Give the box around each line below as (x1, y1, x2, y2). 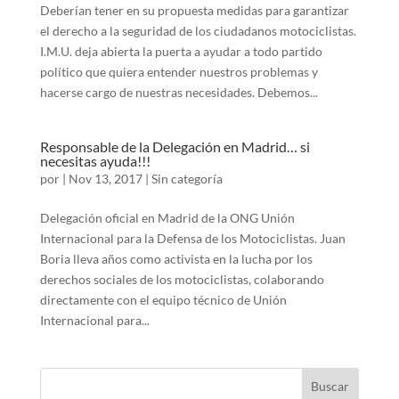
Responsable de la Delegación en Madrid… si (39, 138, 310, 156)
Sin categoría (151, 171, 223, 187)
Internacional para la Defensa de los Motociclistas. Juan (39, 231, 346, 247)
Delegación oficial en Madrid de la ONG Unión (39, 210, 295, 226)
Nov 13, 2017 (68, 171, 142, 187)
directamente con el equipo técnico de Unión (39, 292, 287, 308)
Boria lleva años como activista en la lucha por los (39, 251, 313, 267)
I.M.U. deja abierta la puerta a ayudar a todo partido (39, 44, 322, 60)
